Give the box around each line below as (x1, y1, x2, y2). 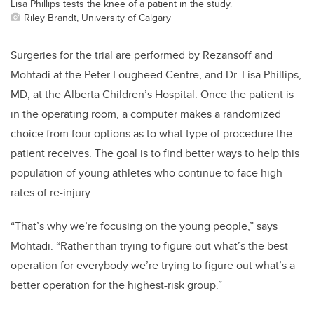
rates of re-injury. (11, 184, 93, 200)
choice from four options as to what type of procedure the (11, 125, 292, 142)
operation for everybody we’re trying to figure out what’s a (11, 257, 295, 273)
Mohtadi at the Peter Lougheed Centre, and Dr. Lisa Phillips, (11, 67, 301, 83)
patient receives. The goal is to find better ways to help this (11, 145, 299, 161)
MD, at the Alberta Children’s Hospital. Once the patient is (11, 86, 294, 102)
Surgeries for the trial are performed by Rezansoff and (11, 47, 273, 63)
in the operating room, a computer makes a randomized (11, 106, 281, 122)
